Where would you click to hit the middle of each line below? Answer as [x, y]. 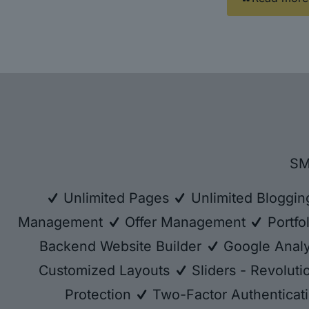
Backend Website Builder [123, 246]
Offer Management [185, 222]
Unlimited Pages [116, 198]
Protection [100, 294]
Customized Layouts [107, 270]
